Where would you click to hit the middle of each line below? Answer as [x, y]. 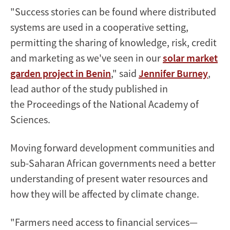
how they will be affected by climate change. [105, 194]
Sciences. [30, 120]
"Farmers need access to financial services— [104, 222]
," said [125, 73]
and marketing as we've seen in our [87, 58]
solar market [190, 58]
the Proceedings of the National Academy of [104, 104]
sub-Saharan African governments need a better [113, 163]
